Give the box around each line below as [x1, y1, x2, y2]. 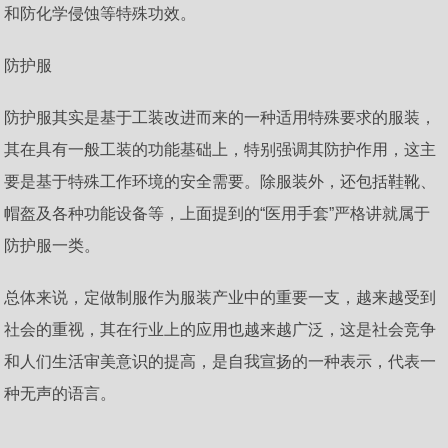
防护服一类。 [4, 236, 101, 254]
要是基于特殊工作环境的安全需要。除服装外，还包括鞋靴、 [4, 172, 437, 190]
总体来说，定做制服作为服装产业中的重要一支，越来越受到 [4, 288, 437, 306]
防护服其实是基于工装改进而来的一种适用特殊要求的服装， [4, 108, 437, 126]
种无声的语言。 [4, 384, 117, 402]
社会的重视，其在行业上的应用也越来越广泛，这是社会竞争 [4, 320, 437, 338]
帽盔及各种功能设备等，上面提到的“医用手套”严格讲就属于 [4, 204, 431, 222]
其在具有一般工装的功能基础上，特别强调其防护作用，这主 [4, 140, 437, 158]
